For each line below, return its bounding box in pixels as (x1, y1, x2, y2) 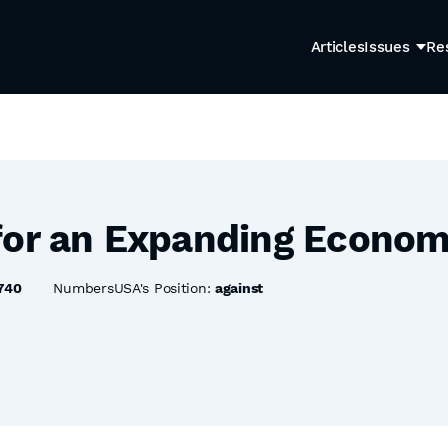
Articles (310, 38, 365, 56)
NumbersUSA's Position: (53, 280, 216, 296)
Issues (364, 38, 410, 56)
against (215, 280, 264, 296)
